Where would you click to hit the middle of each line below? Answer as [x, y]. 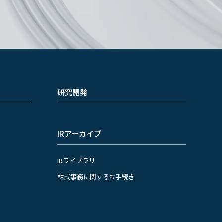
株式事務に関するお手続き [96, 177]
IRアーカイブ [79, 134]
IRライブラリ [76, 160]
